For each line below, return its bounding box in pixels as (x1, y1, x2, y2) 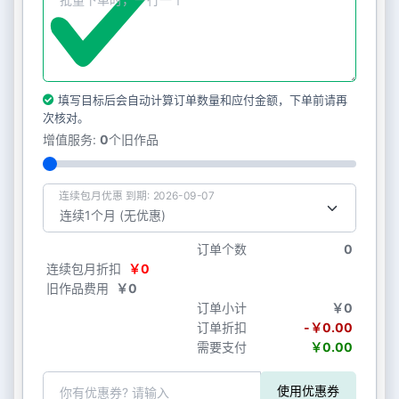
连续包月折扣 (46, 260, 122, 276)
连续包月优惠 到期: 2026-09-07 (58, 188, 215, 201)
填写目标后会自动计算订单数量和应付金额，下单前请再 (53, 92, 347, 107)
